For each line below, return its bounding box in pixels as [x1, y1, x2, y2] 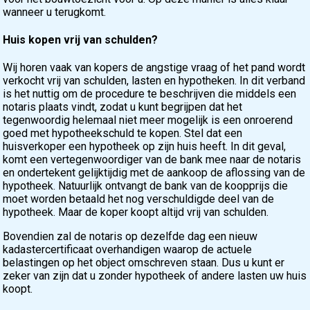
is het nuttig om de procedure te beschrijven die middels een [3, 87, 297, 101]
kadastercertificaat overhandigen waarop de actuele [3, 243, 253, 257]
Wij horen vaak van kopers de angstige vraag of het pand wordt [3, 61, 306, 75]
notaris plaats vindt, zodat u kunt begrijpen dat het [3, 100, 243, 114]
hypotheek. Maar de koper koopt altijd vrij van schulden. [3, 206, 269, 219]
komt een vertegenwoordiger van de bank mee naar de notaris [3, 153, 302, 167]
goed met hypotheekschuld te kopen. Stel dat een [3, 127, 243, 140]
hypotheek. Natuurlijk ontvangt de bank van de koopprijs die [3, 179, 289, 193]
